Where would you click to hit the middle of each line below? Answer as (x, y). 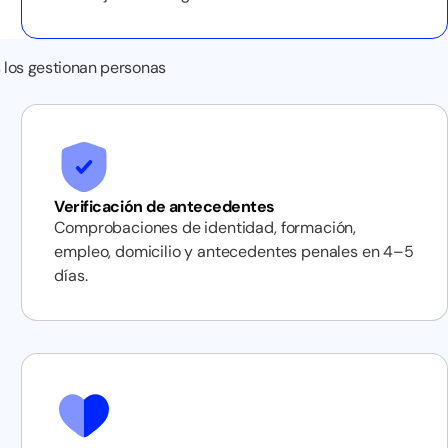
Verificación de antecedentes (164, 206)
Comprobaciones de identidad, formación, (205, 227)
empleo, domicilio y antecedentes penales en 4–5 (234, 251)
